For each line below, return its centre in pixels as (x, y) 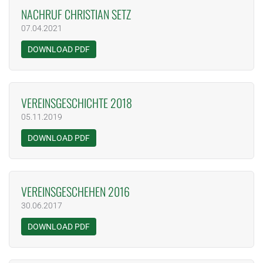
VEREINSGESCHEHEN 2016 (75, 191)
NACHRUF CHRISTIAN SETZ (76, 14)
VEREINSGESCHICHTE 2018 (77, 103)
